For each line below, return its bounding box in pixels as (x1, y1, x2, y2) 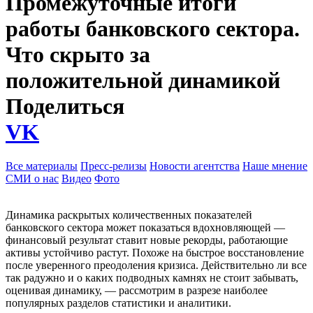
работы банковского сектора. (6, 15, 300, 41)
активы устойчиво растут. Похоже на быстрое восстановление (6, 247, 304, 259)
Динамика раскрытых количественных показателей (6, 209, 252, 221)
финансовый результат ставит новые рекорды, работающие (6, 234, 288, 247)
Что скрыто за (6, 41, 150, 67)
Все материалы (6, 160, 78, 173)
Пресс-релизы (80, 160, 147, 173)
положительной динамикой (6, 67, 280, 93)
